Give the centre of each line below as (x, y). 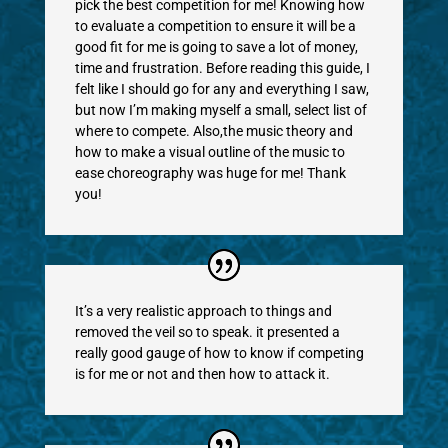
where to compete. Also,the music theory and (213, 130)
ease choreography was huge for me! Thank (210, 172)
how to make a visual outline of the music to (209, 151)
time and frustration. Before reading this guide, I (222, 67)
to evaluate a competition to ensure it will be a (215, 25)
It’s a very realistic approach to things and (203, 310)
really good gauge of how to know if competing (219, 352)
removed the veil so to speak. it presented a (207, 331)
